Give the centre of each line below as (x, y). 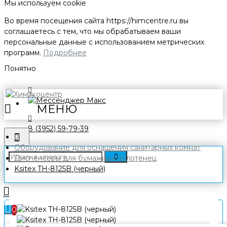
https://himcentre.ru (142, 21)
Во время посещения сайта (55, 21)
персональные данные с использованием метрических (104, 42)
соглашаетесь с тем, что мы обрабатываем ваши (92, 31)
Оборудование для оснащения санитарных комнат (107, 147)
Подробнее (65, 53)
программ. (24, 53)
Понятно (20, 68)
